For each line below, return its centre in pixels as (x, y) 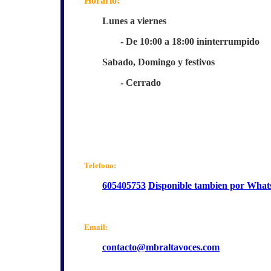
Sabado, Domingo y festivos (158, 62)
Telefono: (100, 165)
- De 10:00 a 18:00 (158, 41)
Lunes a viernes (134, 21)
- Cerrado (141, 82)
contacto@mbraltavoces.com (161, 247)
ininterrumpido (228, 41)
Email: (96, 227)
